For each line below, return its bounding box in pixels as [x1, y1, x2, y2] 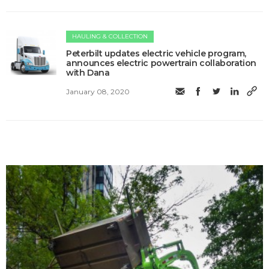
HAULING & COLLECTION [72, 32, 148, 40]
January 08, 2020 [66, 87, 130, 97]
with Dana [66, 67, 110, 78]
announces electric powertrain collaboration [66, 57, 257, 68]
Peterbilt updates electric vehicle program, [66, 47, 247, 59]
